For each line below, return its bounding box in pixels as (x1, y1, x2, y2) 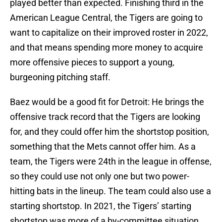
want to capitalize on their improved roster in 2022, (10, 27, 208, 38)
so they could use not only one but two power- (10, 171, 189, 182)
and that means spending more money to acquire (10, 42, 203, 53)
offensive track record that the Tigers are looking (10, 111, 200, 122)
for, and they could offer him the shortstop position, (10, 126, 209, 137)
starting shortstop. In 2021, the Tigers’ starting (10, 201, 191, 212)
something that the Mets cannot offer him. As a (10, 141, 196, 152)
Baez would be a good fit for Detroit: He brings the (10, 97, 204, 108)
